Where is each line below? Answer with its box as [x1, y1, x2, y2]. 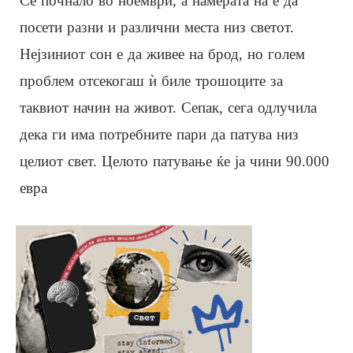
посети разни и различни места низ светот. [20, 18, 294, 35]
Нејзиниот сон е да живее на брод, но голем [20, 45, 305, 62]
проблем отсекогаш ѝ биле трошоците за [20, 72, 283, 89]
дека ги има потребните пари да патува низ [20, 125, 299, 143]
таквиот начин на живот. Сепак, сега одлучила [20, 98, 317, 116]
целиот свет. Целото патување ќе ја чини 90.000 [20, 152, 329, 169]
